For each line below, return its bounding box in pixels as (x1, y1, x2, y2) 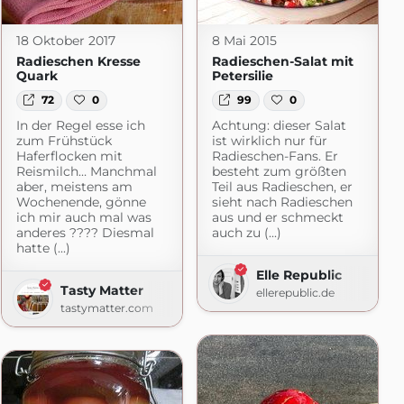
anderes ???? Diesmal (15, 224, 154, 241)
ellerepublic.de (255, 285, 335, 299)
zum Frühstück (15, 132, 112, 149)
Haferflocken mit (15, 147, 123, 164)
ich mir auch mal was (15, 208, 151, 225)
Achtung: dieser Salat (211, 116, 346, 133)
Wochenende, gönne (15, 193, 146, 210)
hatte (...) (15, 239, 70, 256)
